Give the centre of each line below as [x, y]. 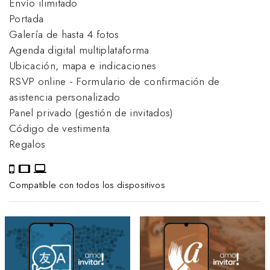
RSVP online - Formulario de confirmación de [115, 81]
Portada [27, 18]
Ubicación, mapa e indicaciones [83, 65]
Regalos [27, 144]
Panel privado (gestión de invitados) [91, 112]
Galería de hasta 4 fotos [64, 34]
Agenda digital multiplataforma [79, 50]
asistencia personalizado [65, 97]
